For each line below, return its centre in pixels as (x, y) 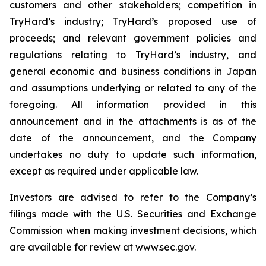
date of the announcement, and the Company (133, 137)
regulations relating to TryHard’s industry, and (133, 54)
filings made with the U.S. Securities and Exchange (133, 213)
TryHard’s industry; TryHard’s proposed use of (133, 21)
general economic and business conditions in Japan (133, 71)
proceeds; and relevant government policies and (133, 38)
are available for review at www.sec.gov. (103, 247)
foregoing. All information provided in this (133, 104)
